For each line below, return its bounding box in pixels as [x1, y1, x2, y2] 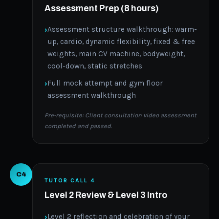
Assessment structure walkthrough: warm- [47, 25, 197, 34]
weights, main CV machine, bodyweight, [47, 49, 185, 59]
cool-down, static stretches [47, 62, 142, 71]
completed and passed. [44, 122, 112, 130]
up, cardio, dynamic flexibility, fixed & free [47, 37, 195, 46]
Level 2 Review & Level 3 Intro [44, 191, 167, 200]
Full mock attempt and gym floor [47, 78, 163, 88]
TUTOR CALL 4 [44, 176, 95, 184]
